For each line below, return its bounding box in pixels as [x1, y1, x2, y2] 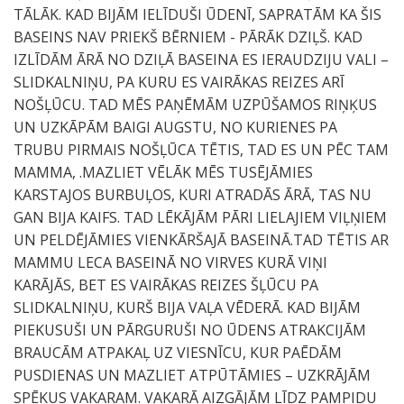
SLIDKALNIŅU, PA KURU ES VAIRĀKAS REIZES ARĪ [14, 72, 344, 92]
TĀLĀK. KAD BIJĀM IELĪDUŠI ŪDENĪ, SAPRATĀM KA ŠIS [14, 5, 381, 24]
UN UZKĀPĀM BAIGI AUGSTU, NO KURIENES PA [14, 117, 337, 137]
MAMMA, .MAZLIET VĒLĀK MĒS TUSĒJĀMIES [14, 162, 313, 182]
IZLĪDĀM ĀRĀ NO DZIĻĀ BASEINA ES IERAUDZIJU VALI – [14, 50, 389, 69]
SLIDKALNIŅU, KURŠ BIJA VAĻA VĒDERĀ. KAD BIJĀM [14, 298, 361, 317]
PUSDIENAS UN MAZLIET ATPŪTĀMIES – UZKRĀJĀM [14, 365, 371, 385]
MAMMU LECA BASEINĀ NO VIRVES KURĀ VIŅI [14, 252, 327, 272]
